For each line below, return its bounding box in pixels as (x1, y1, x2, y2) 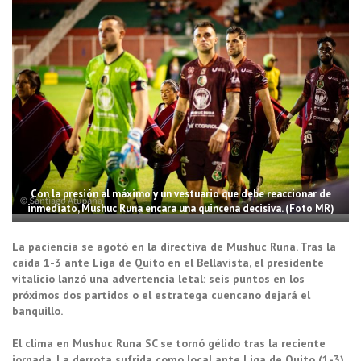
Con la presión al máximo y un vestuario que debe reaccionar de (30, 186, 331, 201)
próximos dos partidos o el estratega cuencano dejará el (12, 287, 310, 302)
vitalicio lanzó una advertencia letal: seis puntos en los (12, 271, 305, 286)
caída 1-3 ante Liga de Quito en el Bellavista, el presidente (12, 255, 324, 270)
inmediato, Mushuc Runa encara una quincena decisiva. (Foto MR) (27, 201, 334, 215)
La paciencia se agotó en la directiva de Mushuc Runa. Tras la (12, 239, 336, 254)
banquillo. (12, 303, 63, 318)
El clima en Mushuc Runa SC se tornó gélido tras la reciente (12, 335, 326, 351)
